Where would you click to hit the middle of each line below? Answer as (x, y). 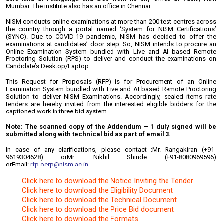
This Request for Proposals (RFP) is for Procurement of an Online (111, 82)
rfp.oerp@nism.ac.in (59, 164)
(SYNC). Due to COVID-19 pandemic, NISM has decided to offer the (111, 36)
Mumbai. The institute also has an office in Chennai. (79, 6)
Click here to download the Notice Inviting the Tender (108, 181)
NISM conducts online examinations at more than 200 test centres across (111, 22)
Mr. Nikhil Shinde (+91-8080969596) (141, 157)
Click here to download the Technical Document (99, 200)
